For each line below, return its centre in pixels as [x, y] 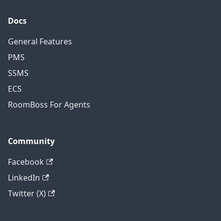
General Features [40, 42]
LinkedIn [24, 178]
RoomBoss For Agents [49, 105]
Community [31, 141]
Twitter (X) [27, 194]
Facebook [26, 162]
